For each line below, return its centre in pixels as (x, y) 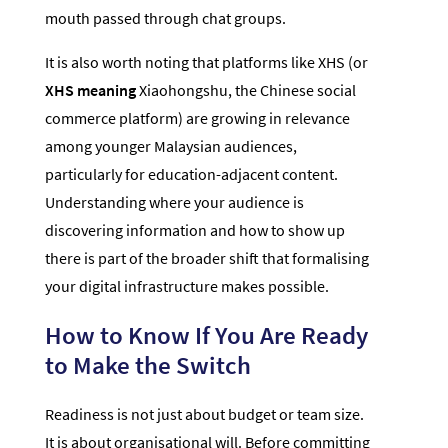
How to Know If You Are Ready (206, 335)
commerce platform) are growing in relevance (197, 118)
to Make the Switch (147, 365)
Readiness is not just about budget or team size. (204, 414)
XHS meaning (90, 90)
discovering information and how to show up (194, 230)
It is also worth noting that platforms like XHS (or (206, 62)
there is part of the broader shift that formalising (206, 258)
